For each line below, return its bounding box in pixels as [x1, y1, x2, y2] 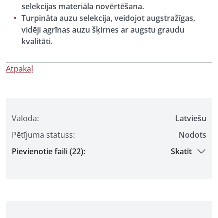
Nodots [179, 129, 206, 140]
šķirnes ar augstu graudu [90, 24, 184, 35]
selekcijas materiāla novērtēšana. [21, 1, 144, 12]
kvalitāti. [21, 36, 53, 47]
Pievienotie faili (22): [12, 146, 85, 157]
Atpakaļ [6, 63, 33, 74]
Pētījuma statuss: [12, 129, 75, 140]
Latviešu [175, 113, 206, 124]
